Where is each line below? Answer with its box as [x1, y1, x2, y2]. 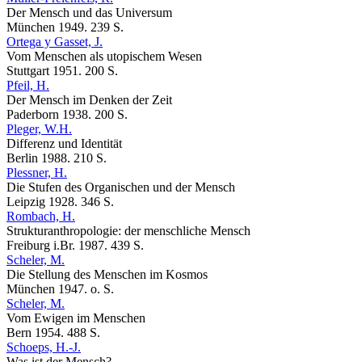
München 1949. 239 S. [6, 20, 124, 35]
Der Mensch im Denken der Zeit [6, 93, 172, 107]
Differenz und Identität [6, 137, 122, 151]
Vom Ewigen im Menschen [6, 311, 145, 326]
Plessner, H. [6, 166, 67, 180]
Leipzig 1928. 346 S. [6, 195, 114, 209]
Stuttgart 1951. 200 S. [6, 64, 118, 78]
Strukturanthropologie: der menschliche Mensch [6, 224, 250, 238]
